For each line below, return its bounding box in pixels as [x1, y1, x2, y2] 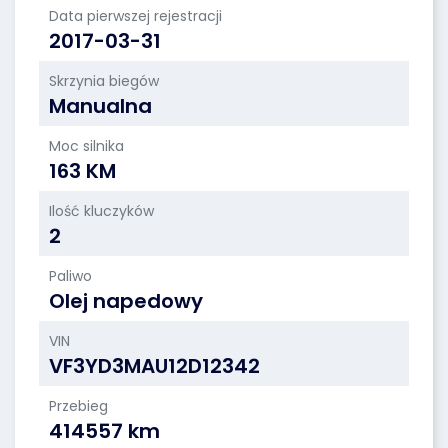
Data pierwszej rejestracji [49, 6, 222, 26]
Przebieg [49, 396, 108, 416]
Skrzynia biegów [49, 71, 159, 91]
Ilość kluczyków [49, 201, 154, 221]
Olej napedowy [49, 287, 203, 315]
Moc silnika [49, 136, 124, 156]
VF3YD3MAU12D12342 [49, 352, 260, 380]
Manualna [49, 92, 152, 120]
